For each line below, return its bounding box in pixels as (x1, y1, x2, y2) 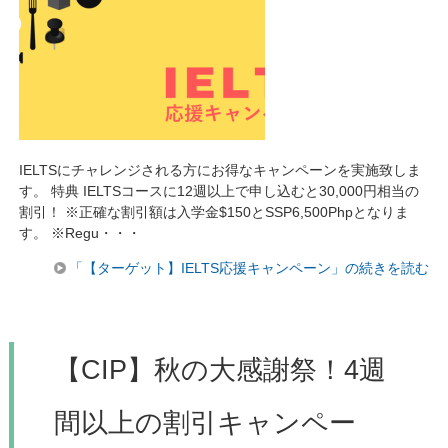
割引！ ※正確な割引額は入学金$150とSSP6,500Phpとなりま (18, 203, 409, 220)
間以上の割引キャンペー (53, 407, 356, 438)
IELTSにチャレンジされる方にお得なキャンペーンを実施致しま (18, 161, 421, 178)
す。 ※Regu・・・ (18, 224, 141, 241)
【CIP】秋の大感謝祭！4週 (53, 354, 386, 385)
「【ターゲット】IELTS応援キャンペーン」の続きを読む (69, 259, 430, 276)
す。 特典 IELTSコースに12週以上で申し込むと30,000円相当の (18, 182, 419, 199)
